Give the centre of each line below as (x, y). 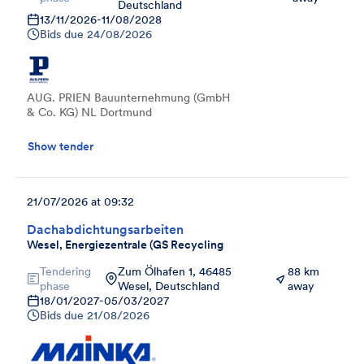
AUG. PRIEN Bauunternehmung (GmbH (128, 97)
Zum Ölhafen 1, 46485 (175, 271)
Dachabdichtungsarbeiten (105, 229)
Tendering (65, 271)
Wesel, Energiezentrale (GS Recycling (125, 244)
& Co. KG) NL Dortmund (89, 112)
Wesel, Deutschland (169, 286)
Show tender (61, 146)
